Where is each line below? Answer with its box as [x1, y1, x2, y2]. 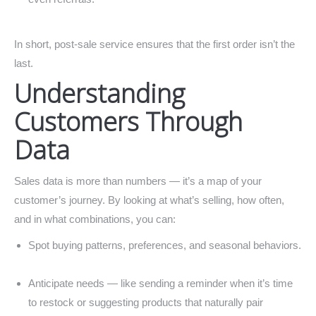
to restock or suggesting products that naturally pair [28, 296, 263, 308]
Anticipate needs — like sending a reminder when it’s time [28, 277, 293, 289]
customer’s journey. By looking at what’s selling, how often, [14, 194, 284, 206]
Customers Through [14, 104, 243, 139]
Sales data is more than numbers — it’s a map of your [14, 175, 262, 187]
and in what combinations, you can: [14, 213, 176, 225]
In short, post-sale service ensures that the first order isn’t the [14, 38, 295, 50]
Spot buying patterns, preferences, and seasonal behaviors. [28, 239, 301, 251]
